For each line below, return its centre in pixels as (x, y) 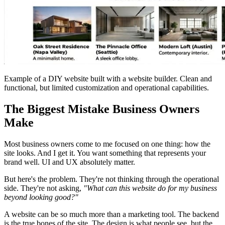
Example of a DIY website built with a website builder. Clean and (108, 78)
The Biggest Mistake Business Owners (102, 109)
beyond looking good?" (41, 197)
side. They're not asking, (44, 188)
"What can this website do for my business (150, 188)
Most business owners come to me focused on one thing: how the (107, 144)
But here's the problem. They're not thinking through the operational (111, 179)
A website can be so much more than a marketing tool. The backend (111, 214)
